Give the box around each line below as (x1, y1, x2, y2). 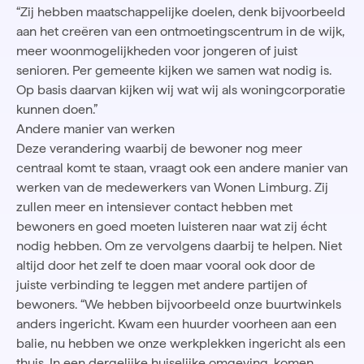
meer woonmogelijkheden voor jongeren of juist (16, 42, 297, 58)
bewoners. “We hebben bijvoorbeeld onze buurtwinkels (16, 296, 341, 312)
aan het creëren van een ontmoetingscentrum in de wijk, (16, 23, 344, 39)
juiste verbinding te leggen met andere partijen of (16, 276, 307, 292)
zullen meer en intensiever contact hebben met (16, 198, 292, 214)
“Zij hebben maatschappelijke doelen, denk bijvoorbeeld (16, 3, 345, 19)
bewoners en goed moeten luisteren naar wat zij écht (16, 218, 327, 234)
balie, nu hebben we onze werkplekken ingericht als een (16, 335, 345, 351)
